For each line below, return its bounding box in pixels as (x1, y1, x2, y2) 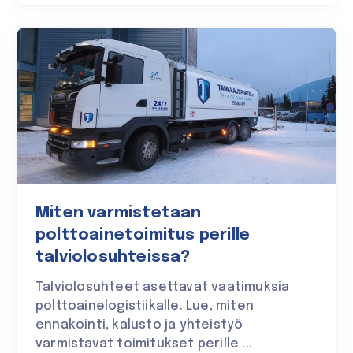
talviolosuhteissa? (35, 248, 191, 266)
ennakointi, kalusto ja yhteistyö (35, 318, 243, 332)
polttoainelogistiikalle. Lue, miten (35, 299, 254, 313)
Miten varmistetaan (35, 204, 202, 221)
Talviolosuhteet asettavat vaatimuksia (35, 280, 290, 294)
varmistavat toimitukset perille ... (35, 336, 252, 351)
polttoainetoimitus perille (35, 226, 251, 243)
